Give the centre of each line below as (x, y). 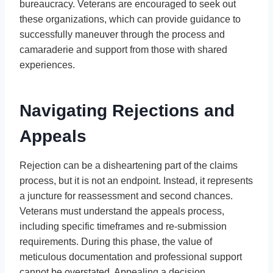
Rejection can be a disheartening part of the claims (129, 165)
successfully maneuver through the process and (122, 34)
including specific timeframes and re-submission (123, 226)
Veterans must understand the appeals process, (122, 211)
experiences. (47, 65)
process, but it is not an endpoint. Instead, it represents (136, 180)
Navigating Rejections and (127, 110)
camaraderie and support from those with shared (123, 49)
